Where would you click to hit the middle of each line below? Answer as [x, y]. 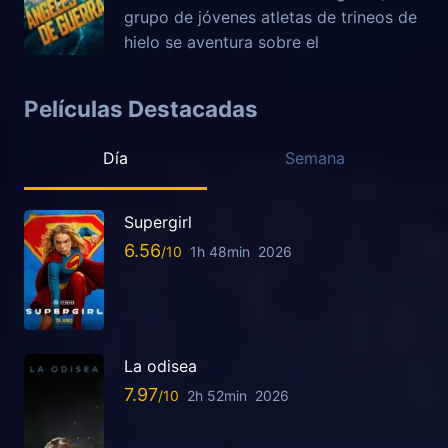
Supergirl [158, 222]
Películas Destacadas [141, 108]
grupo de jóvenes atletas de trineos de [270, 16]
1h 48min [220, 251]
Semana [315, 158]
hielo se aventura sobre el [221, 41]
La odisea [160, 366]
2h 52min [217, 395]
